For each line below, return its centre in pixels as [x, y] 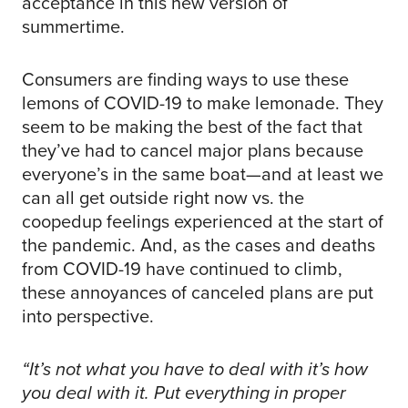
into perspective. [88, 316]
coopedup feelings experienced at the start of [203, 222]
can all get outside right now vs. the [163, 198]
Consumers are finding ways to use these [185, 80]
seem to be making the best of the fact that [192, 127]
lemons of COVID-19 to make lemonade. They [203, 103]
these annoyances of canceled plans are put [198, 293]
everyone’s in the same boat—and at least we [203, 174]
